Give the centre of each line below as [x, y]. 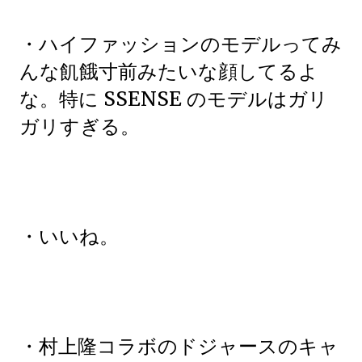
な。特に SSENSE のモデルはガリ [174, 99]
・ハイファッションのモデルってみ [181, 44]
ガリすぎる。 [80, 126]
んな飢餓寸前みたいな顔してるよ [169, 72]
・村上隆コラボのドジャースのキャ [179, 346]
